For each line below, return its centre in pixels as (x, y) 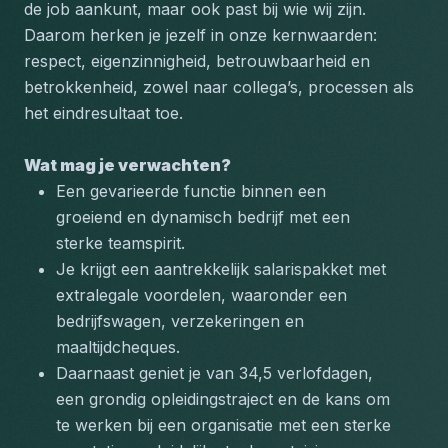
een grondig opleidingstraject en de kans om (223, 399)
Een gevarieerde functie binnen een (191, 191)
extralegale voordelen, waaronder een (201, 295)
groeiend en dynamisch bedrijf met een (203, 217)
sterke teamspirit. (123, 243)
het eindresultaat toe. (103, 113)
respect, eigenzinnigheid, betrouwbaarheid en (197, 61)
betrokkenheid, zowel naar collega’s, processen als (219, 87)
